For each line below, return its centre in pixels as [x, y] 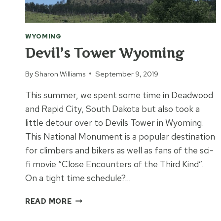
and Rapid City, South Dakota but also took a [112, 109]
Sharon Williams [60, 74]
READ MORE [49, 201]
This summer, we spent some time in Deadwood [119, 95]
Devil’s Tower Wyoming [105, 53]
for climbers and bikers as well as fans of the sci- [119, 150]
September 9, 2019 [127, 74]
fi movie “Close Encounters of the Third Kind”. [114, 164]
